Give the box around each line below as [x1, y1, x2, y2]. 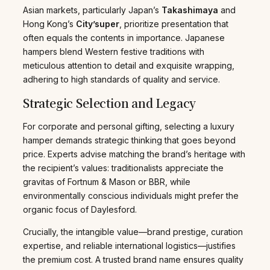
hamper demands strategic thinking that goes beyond [23, 134, 236, 145]
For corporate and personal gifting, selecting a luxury [23, 121, 234, 131]
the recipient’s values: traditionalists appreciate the [23, 162, 224, 173]
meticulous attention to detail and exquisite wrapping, [23, 60, 234, 71]
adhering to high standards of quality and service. [23, 74, 220, 84]
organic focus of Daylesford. [23, 204, 137, 215]
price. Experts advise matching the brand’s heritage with [23, 148, 245, 159]
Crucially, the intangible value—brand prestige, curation [23, 226, 243, 237]
